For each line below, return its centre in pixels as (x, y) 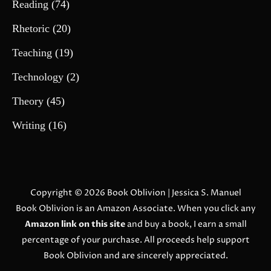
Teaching (32, 52)
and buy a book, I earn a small (186, 224)
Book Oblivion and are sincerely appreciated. (135, 255)
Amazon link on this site (75, 224)
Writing (29, 125)
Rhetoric (31, 28)
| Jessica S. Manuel (203, 192)
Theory (28, 101)
